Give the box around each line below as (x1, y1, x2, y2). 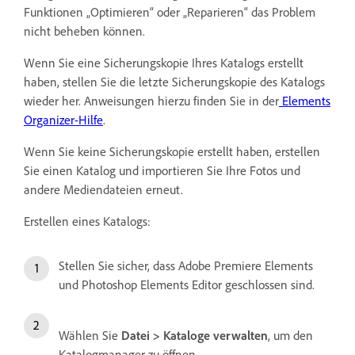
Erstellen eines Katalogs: (24, 213, 151, 230)
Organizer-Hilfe (24, 112, 103, 128)
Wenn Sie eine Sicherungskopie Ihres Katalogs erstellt (24, 55, 303, 71)
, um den (268, 327, 313, 344)
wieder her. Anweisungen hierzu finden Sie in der (24, 93, 279, 109)
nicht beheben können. (24, 23, 145, 40)
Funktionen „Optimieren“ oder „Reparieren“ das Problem (24, 4, 315, 21)
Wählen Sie (59, 327, 121, 344)
